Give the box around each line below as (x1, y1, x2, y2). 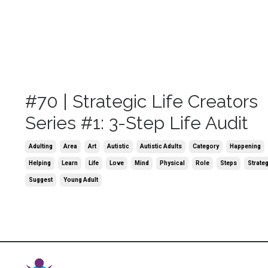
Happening (230, 143, 261, 150)
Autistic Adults (140, 143, 182, 150)
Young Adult (63, 176, 98, 184)
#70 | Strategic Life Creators (25, 91, 258, 112)
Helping (29, 160, 51, 167)
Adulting (29, 143, 53, 150)
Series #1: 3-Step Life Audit (25, 112, 248, 134)
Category (193, 143, 219, 150)
